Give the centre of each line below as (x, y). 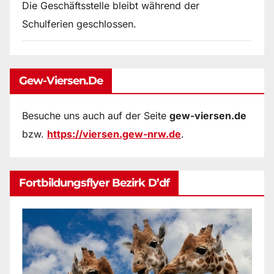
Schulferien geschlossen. (79, 24)
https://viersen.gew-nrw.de (114, 134)
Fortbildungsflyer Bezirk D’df (94, 183)
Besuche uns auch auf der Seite (96, 116)
